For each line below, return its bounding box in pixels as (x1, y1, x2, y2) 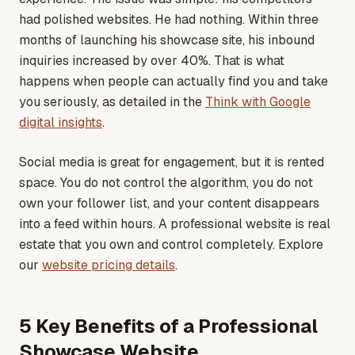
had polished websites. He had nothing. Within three (19, 11, 319, 29)
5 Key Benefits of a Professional (19, 314, 318, 339)
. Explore (273, 236, 323, 254)
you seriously (19, 94, 97, 111)
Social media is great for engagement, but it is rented (19, 154, 324, 171)
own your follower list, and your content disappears (19, 195, 319, 212)
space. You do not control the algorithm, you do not (19, 174, 313, 192)
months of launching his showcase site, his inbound (19, 32, 315, 49)
